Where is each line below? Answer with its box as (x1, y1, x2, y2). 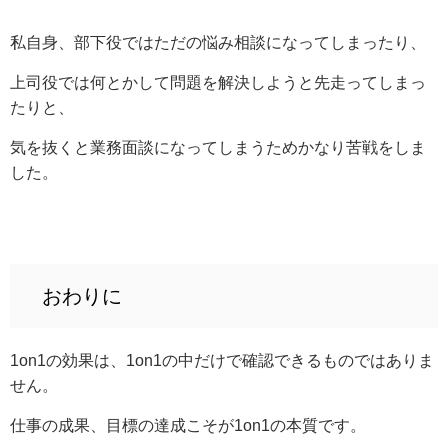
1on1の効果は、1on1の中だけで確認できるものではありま (10, 351, 434, 369)
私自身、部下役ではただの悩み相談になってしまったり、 (10, 33, 426, 51)
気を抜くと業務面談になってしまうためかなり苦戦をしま (10, 138, 426, 156)
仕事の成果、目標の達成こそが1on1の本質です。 (10, 416, 366, 434)
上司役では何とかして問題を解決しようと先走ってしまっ (10, 73, 426, 91)
